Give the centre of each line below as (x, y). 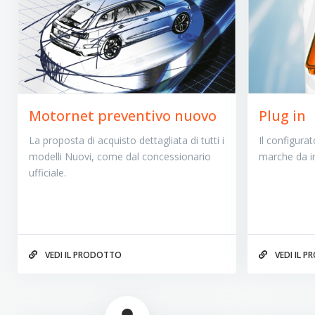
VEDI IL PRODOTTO (82, 255)
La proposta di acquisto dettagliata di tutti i (126, 141)
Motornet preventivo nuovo (122, 116)
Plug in (283, 116)
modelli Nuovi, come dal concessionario (120, 157)
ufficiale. (47, 173)
